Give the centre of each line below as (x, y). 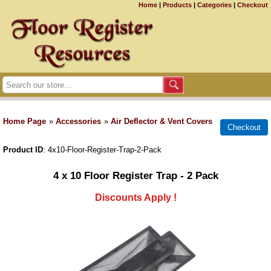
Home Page (24, 121)
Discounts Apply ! (135, 197)
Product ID (23, 150)
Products (177, 5)
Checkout (253, 5)
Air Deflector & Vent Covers (162, 121)
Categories (214, 5)
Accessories (78, 121)
